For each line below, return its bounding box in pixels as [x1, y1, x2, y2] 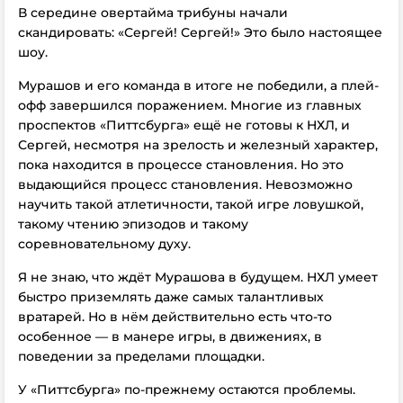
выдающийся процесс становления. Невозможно [18, 176, 353, 193]
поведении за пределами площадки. [18, 348, 264, 364]
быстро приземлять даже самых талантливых [18, 289, 324, 305]
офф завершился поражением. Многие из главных [18, 97, 362, 113]
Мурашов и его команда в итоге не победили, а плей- [18, 77, 379, 94]
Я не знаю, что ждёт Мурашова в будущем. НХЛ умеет [18, 269, 378, 285]
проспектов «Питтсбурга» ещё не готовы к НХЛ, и [18, 117, 350, 133]
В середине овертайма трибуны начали [18, 4, 288, 21]
